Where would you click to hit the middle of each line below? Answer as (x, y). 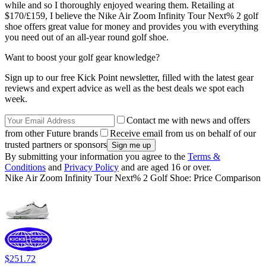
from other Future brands (51, 133)
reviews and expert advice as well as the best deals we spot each (124, 88)
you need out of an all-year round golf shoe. (87, 37)
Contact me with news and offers (188, 120)
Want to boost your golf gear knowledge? (82, 57)
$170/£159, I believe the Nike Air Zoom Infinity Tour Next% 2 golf (132, 15)
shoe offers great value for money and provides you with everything (132, 26)
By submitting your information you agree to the (96, 156)
